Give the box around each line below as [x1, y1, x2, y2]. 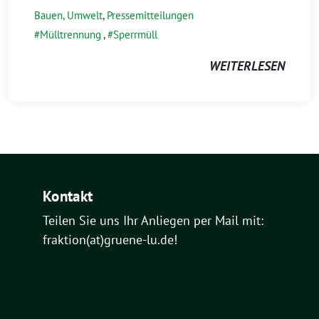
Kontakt [43, 187, 93, 206]
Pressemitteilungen [107, 9, 194, 22]
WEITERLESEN [209, 58, 285, 74]
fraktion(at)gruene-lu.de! [43, 231, 177, 248]
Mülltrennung [40, 28, 101, 41]
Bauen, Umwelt [34, 9, 103, 22]
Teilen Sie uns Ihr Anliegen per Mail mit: [43, 212, 263, 229]
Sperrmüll [113, 28, 157, 41]
